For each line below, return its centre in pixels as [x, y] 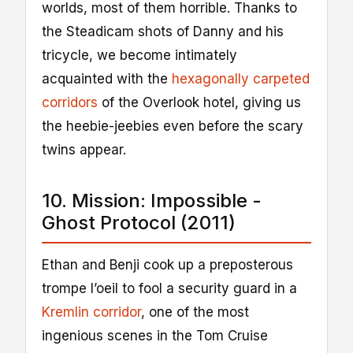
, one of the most [195, 312]
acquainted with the [107, 78]
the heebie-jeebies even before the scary [173, 126]
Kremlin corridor [91, 312]
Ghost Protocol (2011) [139, 222]
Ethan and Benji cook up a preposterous [167, 264]
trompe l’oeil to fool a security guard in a [169, 288]
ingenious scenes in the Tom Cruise [155, 335]
